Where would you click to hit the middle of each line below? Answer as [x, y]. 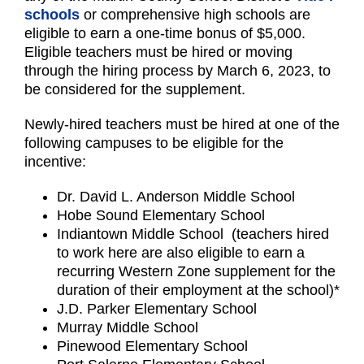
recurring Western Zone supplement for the [196, 271]
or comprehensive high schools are [195, 14]
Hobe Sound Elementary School [161, 215]
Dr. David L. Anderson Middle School [176, 196]
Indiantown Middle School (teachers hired [193, 234]
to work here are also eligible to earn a [181, 252]
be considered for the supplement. [135, 89]
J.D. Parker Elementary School [157, 308]
